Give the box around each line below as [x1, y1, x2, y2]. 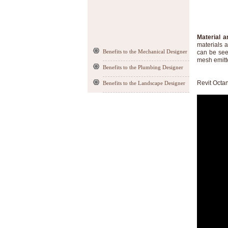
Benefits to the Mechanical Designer [103, 48, 187, 54]
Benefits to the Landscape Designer [103, 80, 185, 86]
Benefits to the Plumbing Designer [103, 64, 183, 70]
